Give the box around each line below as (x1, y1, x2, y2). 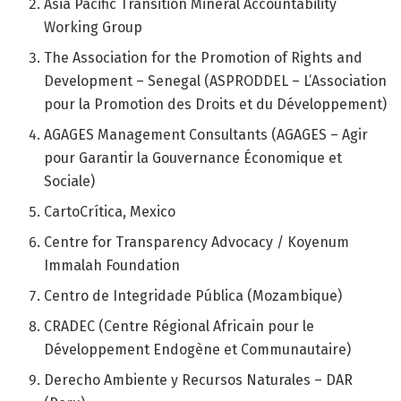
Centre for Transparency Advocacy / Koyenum (44, 233, 350, 251)
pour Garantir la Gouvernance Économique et (44, 149, 343, 166)
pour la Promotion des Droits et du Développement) (44, 95, 388, 113)
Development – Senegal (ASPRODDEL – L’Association (44, 72, 388, 90)
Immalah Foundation (44, 256, 181, 274)
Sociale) (44, 172, 96, 190)
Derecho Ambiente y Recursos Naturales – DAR (44, 371, 354, 388)
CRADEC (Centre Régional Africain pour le (44, 317, 315, 335)
